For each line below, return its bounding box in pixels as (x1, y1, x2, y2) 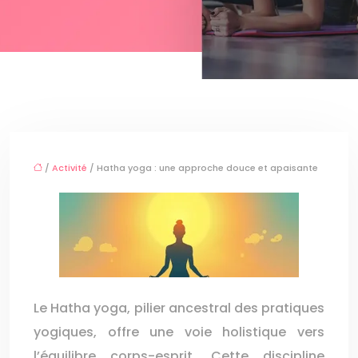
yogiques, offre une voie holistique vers (34, 323, 324, 341)
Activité (52, 161, 87, 174)
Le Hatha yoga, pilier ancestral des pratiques (34, 299, 324, 317)
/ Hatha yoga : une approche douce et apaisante (87, 161, 318, 174)
